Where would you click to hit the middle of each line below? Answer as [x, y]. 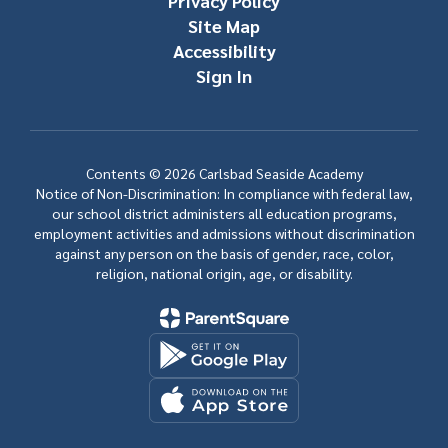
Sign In [224, 75]
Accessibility [224, 50]
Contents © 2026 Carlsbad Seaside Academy [224, 172]
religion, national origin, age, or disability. [224, 272]
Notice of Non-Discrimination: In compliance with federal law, [224, 192]
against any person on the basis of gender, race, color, [224, 252]
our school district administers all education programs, [224, 212]
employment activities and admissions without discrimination [224, 232]
